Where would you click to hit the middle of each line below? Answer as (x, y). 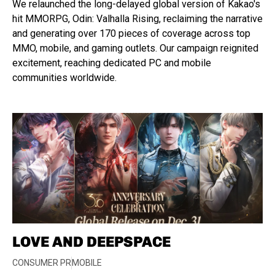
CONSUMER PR (42, 263)
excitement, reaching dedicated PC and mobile (112, 63)
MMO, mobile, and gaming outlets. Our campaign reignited (135, 48)
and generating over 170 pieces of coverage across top (131, 33)
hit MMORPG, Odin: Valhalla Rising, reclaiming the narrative (137, 19)
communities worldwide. (64, 78)
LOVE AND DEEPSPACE (91, 242)
